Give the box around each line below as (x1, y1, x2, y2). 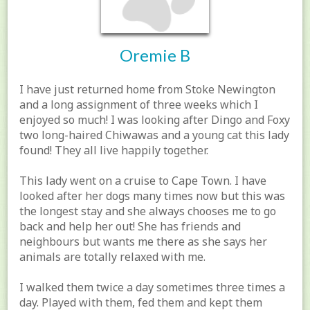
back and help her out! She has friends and (19, 218, 241, 234)
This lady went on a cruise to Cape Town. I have (19, 172, 267, 188)
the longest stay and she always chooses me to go (19, 203, 277, 219)
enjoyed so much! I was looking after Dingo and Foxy (19, 111, 291, 127)
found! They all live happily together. (19, 142, 209, 158)
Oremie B (120, 44, 190, 65)
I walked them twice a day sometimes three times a (19, 279, 286, 295)
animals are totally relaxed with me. (19, 248, 206, 264)
